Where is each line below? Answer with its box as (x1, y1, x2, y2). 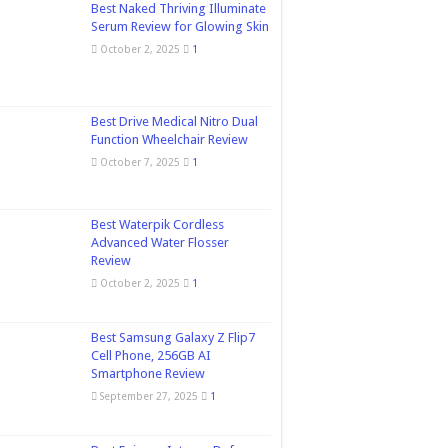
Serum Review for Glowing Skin (91, 19, 269, 34)
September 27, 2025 (100, 390, 198, 403)
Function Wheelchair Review (91, 132, 248, 147)
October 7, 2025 (100, 156, 180, 168)
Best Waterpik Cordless (91, 217, 224, 233)
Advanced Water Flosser (91, 235, 229, 251)
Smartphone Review (91, 366, 205, 382)
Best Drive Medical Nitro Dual (91, 114, 258, 129)
